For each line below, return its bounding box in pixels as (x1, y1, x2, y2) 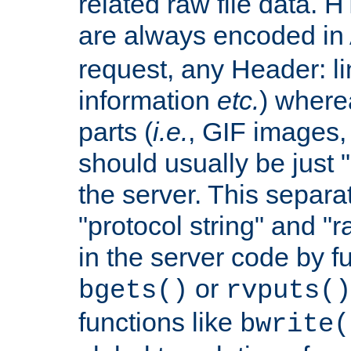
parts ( (78, 116, 153, 147)
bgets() (78, 275, 188, 306)
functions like (78, 306, 240, 337)
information (78, 85, 217, 115)
